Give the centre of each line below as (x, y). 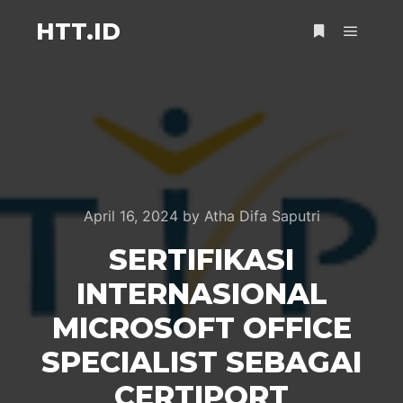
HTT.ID (78, 31)
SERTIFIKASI (201, 260)
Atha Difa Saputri (262, 216)
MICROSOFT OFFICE (201, 328)
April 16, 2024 (130, 216)
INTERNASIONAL (201, 294)
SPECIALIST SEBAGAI (201, 362)
